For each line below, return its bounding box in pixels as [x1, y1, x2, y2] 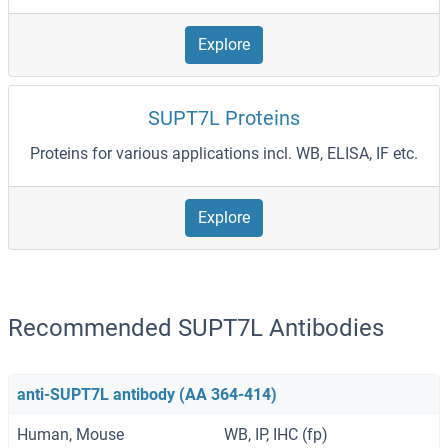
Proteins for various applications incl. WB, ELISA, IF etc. [30, 144, 418, 164]
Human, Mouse [17, 425, 124, 445]
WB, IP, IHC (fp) [224, 425, 328, 445]
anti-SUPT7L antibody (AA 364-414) [17, 385, 277, 405]
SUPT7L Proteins [148, 106, 300, 131]
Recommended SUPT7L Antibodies [8, 314, 384, 343]
